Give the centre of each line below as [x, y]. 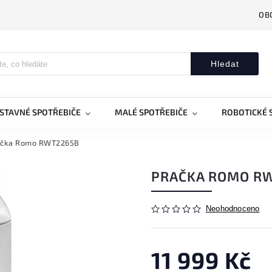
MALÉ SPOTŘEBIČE [151, 112]
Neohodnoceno [233, 209]
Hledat [225, 64]
